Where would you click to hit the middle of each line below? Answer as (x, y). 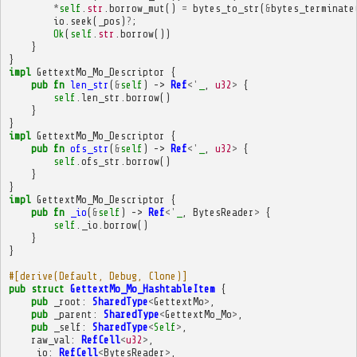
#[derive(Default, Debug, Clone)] (98, 276)
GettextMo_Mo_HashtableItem (142, 288)
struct (47, 288)
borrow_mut (137, 8)
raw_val (50, 339)
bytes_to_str (226, 8)
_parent (73, 314)
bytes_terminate (312, 8)
